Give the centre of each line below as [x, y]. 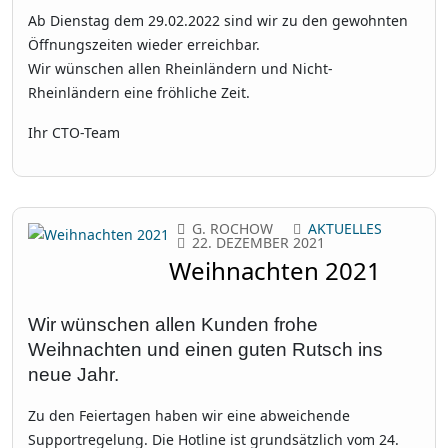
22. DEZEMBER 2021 [258, 242]
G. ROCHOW [232, 228]
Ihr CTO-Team [74, 132]
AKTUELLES [345, 228]
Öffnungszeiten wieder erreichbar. [144, 44]
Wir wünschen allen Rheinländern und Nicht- [180, 68]
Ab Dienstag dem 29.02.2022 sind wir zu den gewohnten [218, 20]
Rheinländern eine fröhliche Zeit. [139, 92]
